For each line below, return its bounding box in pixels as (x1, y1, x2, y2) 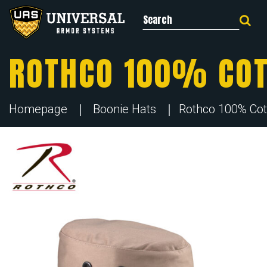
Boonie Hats (93, 102, 156, 116)
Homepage (9, 102, 67, 116)
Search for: (191, 3, 256, 24)
